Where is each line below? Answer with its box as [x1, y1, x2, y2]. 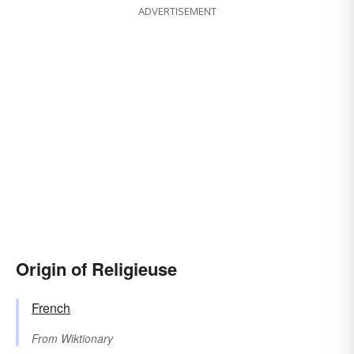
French [32, 299, 70, 318]
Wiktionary [61, 330, 113, 347]
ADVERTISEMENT [137, 4, 217, 19]
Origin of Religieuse [16, 256, 177, 282]
